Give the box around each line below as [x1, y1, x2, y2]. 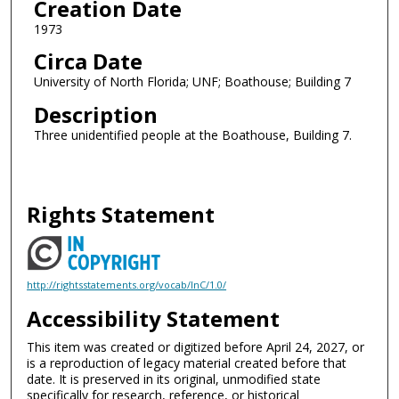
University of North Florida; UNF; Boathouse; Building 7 [33, 73, 351, 91]
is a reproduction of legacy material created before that [27, 354, 347, 371]
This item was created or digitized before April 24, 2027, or [27, 338, 365, 355]
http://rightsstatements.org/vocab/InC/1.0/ [27, 277, 227, 291]
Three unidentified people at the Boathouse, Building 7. [33, 126, 352, 143]
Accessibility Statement [27, 303, 281, 333]
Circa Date [33, 46, 142, 77]
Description [33, 99, 158, 129]
